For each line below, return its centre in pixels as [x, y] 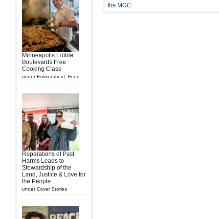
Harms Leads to [43, 161]
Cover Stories [52, 189]
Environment [51, 77]
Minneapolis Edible [48, 55]
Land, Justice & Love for [54, 175]
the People [36, 181]
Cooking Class [42, 69]
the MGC [119, 5]
